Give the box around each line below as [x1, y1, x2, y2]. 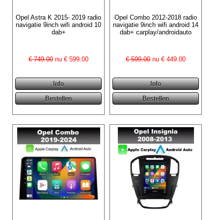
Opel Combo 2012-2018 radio [114, 13, 197, 21]
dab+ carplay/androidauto [120, 28, 192, 36]
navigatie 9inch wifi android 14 [113, 21, 199, 28]
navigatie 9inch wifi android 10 [16, 21, 102, 28]
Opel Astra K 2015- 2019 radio [16, 13, 102, 21]
